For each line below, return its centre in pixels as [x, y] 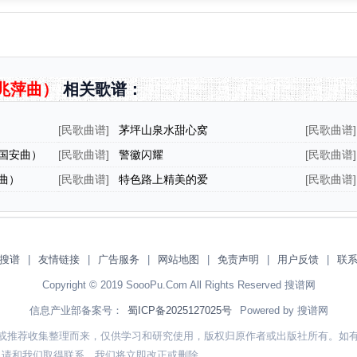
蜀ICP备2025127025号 [179, 310]
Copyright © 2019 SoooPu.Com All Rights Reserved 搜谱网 [178, 285]
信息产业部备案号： [76, 310]
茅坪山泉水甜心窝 [163, 130]
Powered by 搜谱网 [282, 310]
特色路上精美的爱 [163, 179]
